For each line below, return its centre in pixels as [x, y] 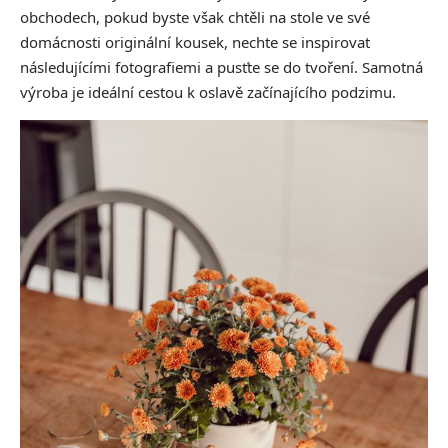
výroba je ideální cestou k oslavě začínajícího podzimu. [208, 92]
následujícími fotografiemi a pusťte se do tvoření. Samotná [221, 67]
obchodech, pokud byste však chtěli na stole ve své [195, 17]
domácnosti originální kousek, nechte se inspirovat [195, 42]
